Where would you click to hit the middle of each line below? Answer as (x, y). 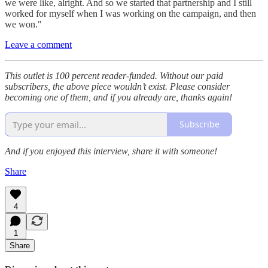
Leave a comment (38, 44)
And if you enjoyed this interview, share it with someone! (111, 151)
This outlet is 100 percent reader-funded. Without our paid (114, 75)
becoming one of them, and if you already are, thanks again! (118, 97)
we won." (23, 24)
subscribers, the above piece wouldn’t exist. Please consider (117, 86)
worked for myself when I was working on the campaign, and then (130, 13)
